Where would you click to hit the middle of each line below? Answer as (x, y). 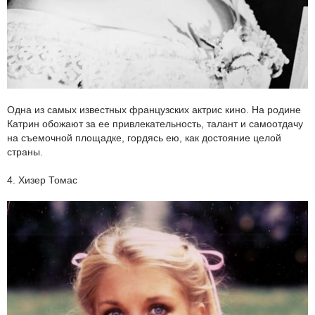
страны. (25, 152)
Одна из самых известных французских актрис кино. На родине (154, 109)
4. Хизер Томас (42, 180)
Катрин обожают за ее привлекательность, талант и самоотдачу (155, 123)
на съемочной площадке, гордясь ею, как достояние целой (144, 137)
